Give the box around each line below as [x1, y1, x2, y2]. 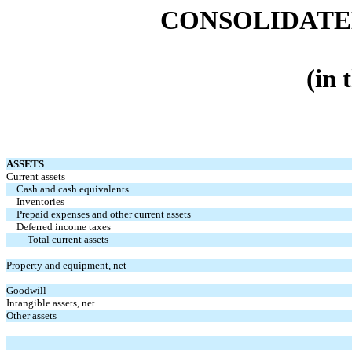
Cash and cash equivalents [16, 182, 130, 195]
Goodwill [6, 284, 46, 296]
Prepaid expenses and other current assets [16, 207, 192, 220]
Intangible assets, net [6, 296, 95, 309]
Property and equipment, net [6, 258, 126, 271]
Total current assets [27, 233, 108, 245]
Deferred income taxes [16, 220, 112, 233]
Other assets [6, 309, 57, 321]
